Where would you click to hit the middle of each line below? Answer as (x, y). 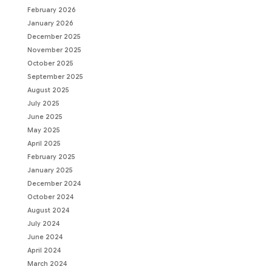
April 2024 (44, 251)
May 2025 (43, 131)
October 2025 (50, 64)
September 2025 (55, 77)
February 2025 (51, 157)
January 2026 (50, 24)
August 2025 (48, 90)
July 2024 (43, 224)
